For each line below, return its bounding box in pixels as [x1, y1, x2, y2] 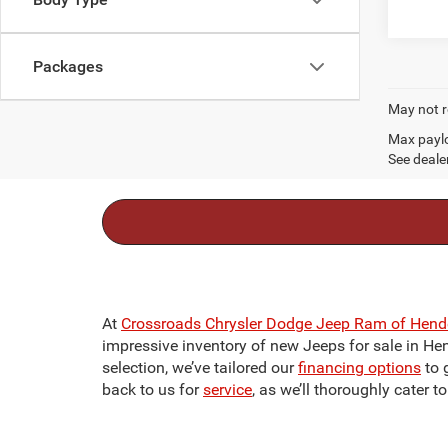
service [203, 379, 252, 399]
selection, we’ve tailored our [102, 357, 298, 377]
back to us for [102, 379, 203, 399]
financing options [298, 357, 421, 377]
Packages [33, 57, 103, 76]
